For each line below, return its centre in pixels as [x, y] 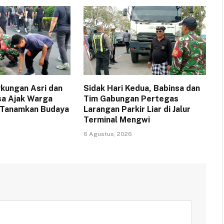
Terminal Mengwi [116, 120]
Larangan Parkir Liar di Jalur [137, 109]
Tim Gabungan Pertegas [131, 99]
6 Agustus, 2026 [107, 134]
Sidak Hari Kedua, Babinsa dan [141, 88]
